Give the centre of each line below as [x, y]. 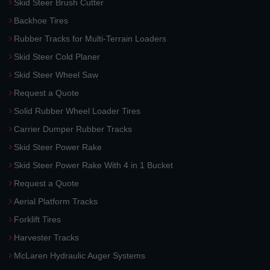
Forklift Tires [37, 219]
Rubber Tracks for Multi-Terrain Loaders [90, 39]
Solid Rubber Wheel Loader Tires [77, 111]
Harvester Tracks [46, 237]
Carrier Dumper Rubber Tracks [73, 129]
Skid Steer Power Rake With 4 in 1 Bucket [93, 165]
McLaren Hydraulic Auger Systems [80, 256]
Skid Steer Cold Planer [57, 57]
